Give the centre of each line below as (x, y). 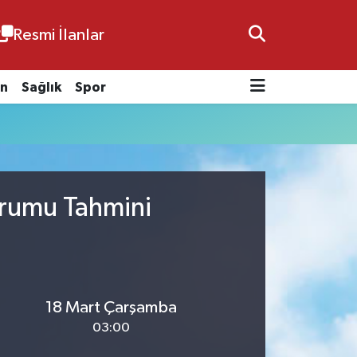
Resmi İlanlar (58, 35)
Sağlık (41, 87)
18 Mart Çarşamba (111, 307)
